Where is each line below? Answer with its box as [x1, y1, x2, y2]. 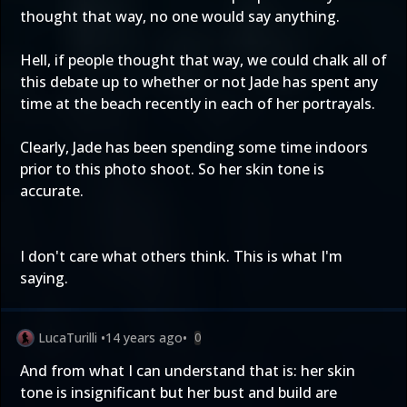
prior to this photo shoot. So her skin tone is [20, 159, 324, 179]
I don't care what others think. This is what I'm [20, 246, 342, 266]
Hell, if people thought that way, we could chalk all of [20, 50, 387, 70]
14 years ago [105, 329, 183, 346]
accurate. [20, 181, 84, 201]
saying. [20, 268, 68, 288]
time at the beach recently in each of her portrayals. [20, 94, 375, 114]
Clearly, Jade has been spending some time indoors [20, 137, 368, 157]
